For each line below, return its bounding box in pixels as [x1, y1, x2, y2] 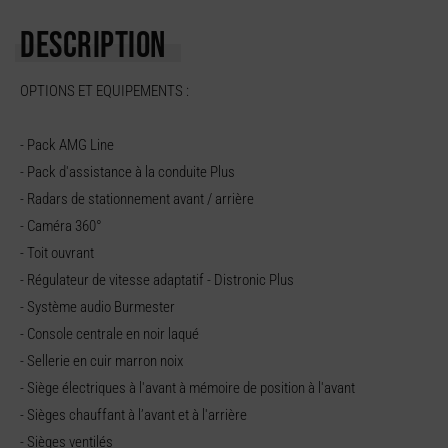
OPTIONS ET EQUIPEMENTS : [20, 81, 189, 100]
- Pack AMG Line [20, 135, 114, 154]
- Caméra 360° [20, 216, 102, 235]
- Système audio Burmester [20, 297, 175, 316]
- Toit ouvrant [20, 243, 94, 262]
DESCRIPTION [20, 24, 166, 68]
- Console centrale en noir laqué [20, 324, 199, 343]
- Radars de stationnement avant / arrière [20, 189, 254, 208]
